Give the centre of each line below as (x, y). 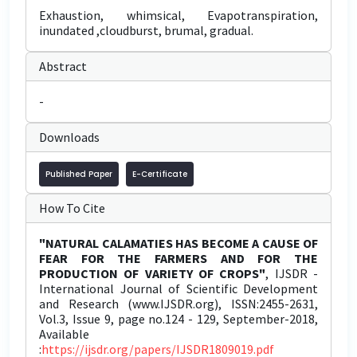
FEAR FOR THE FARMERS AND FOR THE (178, 258)
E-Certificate (160, 174)
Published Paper (79, 174)
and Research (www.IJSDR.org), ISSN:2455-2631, (178, 304)
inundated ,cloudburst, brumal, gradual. (146, 30)
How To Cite (72, 208)
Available (64, 334)
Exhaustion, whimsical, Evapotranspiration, (178, 15)
